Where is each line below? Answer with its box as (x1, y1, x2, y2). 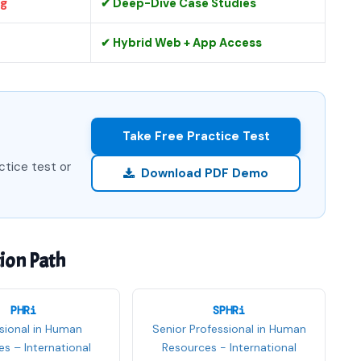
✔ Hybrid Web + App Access (101, 35, 262, 50)
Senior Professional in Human (151, 322, 306, 336)
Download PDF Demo (141, 164, 268, 181)
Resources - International (161, 340, 297, 355)
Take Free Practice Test (122, 127, 270, 144)
